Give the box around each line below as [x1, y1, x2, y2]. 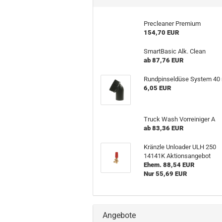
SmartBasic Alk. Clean [144, 48, 206, 55]
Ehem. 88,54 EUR [144, 161, 195, 168]
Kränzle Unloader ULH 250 [144, 143, 217, 151]
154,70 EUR [144, 29, 179, 36]
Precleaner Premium [144, 20, 201, 27]
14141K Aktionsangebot [144, 152, 211, 160]
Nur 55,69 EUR [144, 170, 187, 177]
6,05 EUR [144, 84, 171, 92]
